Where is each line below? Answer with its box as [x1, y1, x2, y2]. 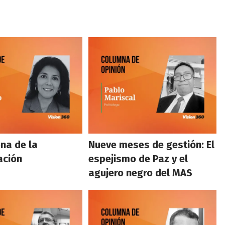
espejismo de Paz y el [88, 152, 188, 165]
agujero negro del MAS [88, 166, 193, 179]
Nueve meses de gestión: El [88, 138, 215, 151]
